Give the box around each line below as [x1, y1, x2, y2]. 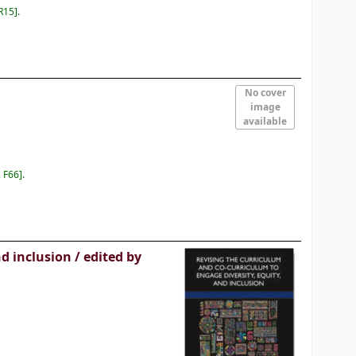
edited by [83, 248, 142, 267]
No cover [244, 86, 286, 101]
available [243, 114, 288, 130]
